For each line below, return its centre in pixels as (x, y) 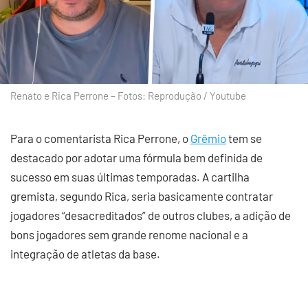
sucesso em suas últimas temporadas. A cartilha (130, 177)
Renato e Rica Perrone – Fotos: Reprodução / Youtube (128, 96)
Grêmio (208, 138)
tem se (244, 138)
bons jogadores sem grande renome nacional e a (129, 234)
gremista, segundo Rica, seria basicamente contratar (142, 196)
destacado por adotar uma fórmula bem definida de (136, 157)
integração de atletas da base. (85, 254)
